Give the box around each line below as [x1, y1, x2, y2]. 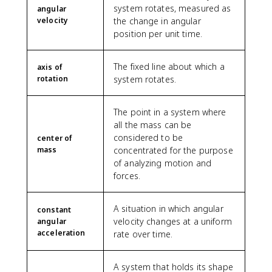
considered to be [114, 131, 183, 143]
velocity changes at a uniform [114, 215, 232, 227]
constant [37, 204, 72, 215]
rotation [37, 73, 69, 84]
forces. [114, 169, 140, 182]
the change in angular [114, 15, 201, 27]
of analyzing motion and [114, 157, 212, 169]
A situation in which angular [114, 202, 223, 214]
